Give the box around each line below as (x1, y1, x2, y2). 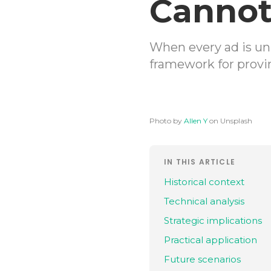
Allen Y (184, 116, 207, 125)
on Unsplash (209, 116, 252, 125)
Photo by (149, 116, 182, 125)
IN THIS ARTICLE (164, 157, 235, 167)
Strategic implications (164, 215, 262, 226)
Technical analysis (164, 195, 244, 207)
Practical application (164, 234, 257, 246)
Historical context (164, 176, 244, 188)
